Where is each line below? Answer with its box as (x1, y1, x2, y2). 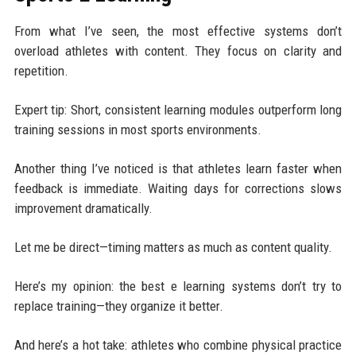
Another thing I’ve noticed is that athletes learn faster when (14, 160, 342, 176)
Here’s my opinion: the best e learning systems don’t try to (14, 277, 342, 294)
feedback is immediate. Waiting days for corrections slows (14, 180, 342, 196)
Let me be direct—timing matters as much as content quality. (14, 238, 332, 255)
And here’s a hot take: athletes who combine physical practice (14, 336, 342, 353)
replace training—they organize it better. (14, 297, 223, 314)
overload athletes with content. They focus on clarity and (14, 42, 342, 59)
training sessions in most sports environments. (14, 121, 261, 137)
